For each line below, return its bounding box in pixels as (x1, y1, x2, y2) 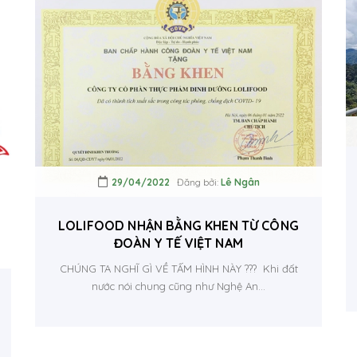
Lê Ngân (220, 176, 260, 188)
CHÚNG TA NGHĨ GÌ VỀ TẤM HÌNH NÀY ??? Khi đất (59, 262, 298, 275)
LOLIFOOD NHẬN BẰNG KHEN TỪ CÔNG (58, 218, 299, 233)
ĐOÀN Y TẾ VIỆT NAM (114, 235, 243, 251)
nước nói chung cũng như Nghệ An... (92, 280, 265, 292)
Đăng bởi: (169, 176, 221, 188)
